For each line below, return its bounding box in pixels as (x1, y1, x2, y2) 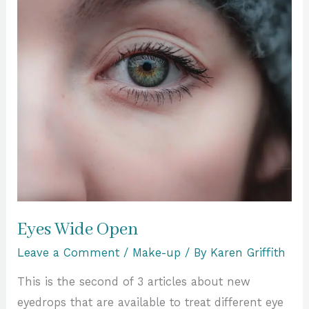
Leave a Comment (17, 246, 120, 259)
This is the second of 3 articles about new (17, 275, 251, 289)
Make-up (132, 246, 181, 259)
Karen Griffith (210, 246, 286, 259)
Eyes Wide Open (17, 218, 139, 241)
